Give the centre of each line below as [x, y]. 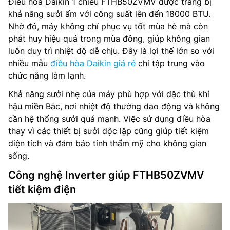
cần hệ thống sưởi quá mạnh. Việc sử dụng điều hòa [109, 118]
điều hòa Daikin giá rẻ [93, 63]
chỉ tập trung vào [170, 63]
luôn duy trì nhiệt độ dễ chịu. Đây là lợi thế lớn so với [111, 51]
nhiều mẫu [29, 63]
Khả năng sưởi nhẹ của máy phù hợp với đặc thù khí [109, 94]
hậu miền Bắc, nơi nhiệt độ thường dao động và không [114, 106]
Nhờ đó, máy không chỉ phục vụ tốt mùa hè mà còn [108, 26]
